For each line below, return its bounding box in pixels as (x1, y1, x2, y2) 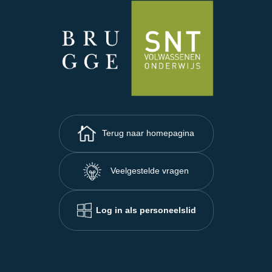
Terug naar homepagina (102, 128, 194, 138)
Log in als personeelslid (95, 205, 196, 215)
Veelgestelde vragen (110, 166, 189, 176)
